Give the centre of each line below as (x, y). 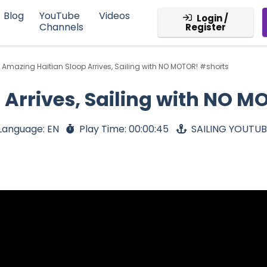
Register (205, 27)
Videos (114, 16)
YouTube (59, 16)
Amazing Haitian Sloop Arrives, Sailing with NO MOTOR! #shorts (115, 67)
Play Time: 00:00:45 (124, 129)
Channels (61, 27)
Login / (212, 18)
